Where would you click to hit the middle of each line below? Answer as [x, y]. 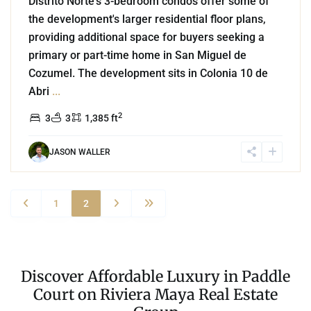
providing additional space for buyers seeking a [146, 37]
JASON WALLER [80, 152]
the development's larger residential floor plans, [147, 19]
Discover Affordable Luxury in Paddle [155, 277]
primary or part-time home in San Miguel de [137, 55]
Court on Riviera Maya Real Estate [155, 295]
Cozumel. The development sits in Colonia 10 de [148, 73]
